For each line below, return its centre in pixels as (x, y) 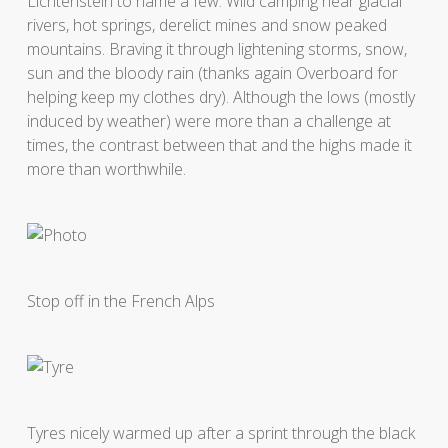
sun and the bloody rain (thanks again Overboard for (212, 72)
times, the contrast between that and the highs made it (219, 144)
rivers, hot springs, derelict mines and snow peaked (206, 24)
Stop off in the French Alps (120, 300)
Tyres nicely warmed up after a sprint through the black (220, 432)
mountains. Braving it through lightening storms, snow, (216, 48)
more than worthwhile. (106, 168)
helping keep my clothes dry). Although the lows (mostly (220, 96)
